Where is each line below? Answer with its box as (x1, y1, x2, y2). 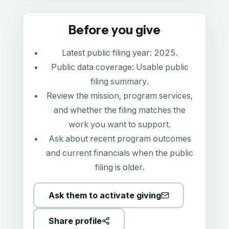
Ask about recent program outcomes (48, 133, 191, 144)
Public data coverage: (51, 62, 136, 73)
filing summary (90, 76, 147, 87)
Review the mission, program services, (47, 90, 193, 101)
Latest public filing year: (61, 48, 154, 58)
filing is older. (95, 162, 145, 173)
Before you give (68, 22, 161, 38)
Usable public (135, 62, 189, 73)
